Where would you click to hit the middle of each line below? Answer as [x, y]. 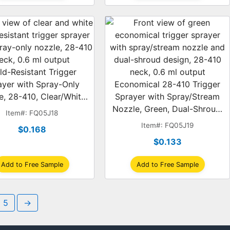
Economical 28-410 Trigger [168, 84]
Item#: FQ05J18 [32, 113]
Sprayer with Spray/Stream [168, 97]
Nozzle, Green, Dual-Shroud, [167, 109]
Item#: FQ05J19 [168, 125]
